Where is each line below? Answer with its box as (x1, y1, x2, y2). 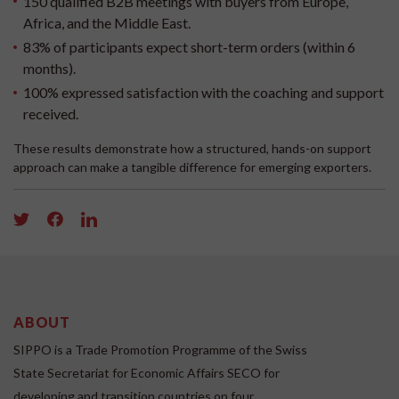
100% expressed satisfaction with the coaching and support (23, 84, 385, 102)
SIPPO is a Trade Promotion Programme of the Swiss (13, 342, 307, 358)
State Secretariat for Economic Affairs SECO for (13, 365, 280, 381)
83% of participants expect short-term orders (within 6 (23, 37, 356, 55)
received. (23, 105, 79, 123)
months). (23, 59, 77, 77)
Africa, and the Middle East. (23, 13, 191, 31)
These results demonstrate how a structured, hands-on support (13, 141, 371, 157)
